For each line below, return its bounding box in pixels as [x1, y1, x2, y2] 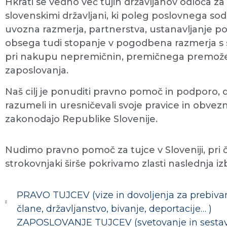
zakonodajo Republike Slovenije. [5, 113, 158, 125]
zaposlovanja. [5, 65, 68, 77]
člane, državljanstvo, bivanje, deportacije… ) [16, 203, 212, 214]
